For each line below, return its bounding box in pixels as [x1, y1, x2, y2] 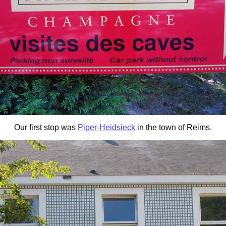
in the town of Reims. [135, 123, 212, 132]
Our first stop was [14, 123, 78, 132]
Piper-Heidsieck [78, 123, 135, 132]
